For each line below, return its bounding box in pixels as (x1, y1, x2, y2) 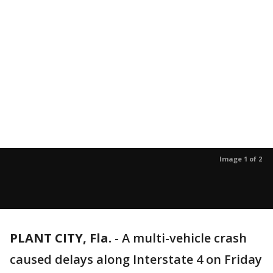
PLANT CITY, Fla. (10, 230, 112, 246)
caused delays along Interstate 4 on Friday (10, 251, 262, 268)
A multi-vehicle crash (122, 230, 247, 246)
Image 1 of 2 (219, 154, 262, 163)
